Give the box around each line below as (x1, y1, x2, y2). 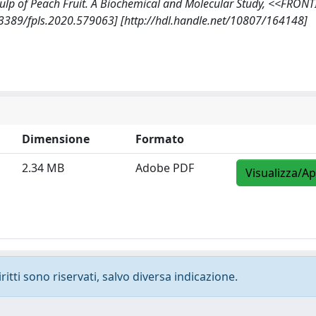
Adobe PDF (135, 160, 194, 176)
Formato (135, 131, 184, 147)
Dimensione (22, 131, 90, 147)
